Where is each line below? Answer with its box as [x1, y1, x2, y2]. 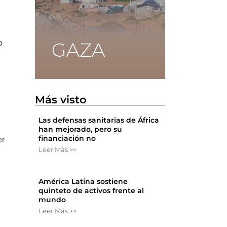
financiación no [39, 134, 96, 143]
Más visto [35, 93, 87, 106]
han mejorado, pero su [39, 125, 123, 134]
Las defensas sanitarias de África [39, 116, 160, 125]
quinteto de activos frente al [39, 186, 144, 196]
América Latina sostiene [39, 177, 128, 186]
